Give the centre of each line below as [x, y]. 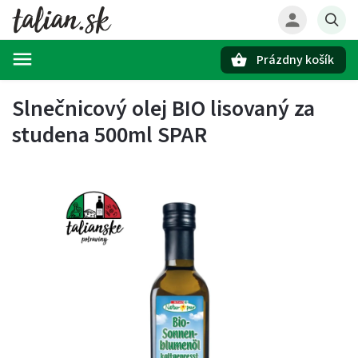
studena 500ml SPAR [109, 135]
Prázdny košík [295, 60]
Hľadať [91, 88]
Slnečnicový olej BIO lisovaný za [163, 109]
